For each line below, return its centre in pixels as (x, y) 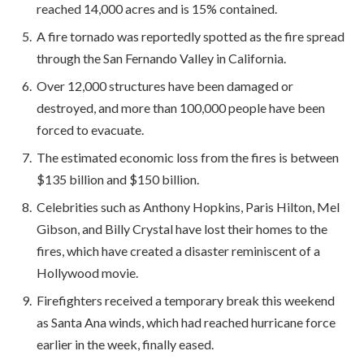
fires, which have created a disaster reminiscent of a (178, 250)
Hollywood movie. (87, 272)
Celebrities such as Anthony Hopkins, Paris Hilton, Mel (188, 206)
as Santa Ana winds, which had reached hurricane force (186, 322)
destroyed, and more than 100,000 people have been (181, 107)
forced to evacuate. (90, 129)
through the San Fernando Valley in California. (161, 58)
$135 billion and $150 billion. (118, 179)
